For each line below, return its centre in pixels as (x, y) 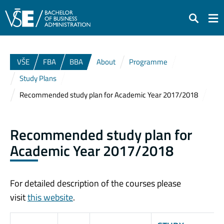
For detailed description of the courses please (95, 183)
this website (50, 197)
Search (200, 25)
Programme (148, 62)
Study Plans (38, 78)
